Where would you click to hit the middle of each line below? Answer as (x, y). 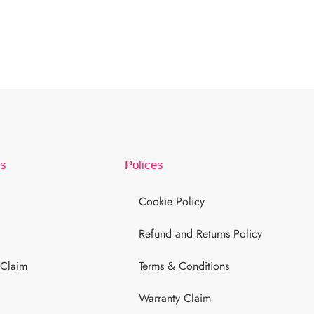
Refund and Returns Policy (201, 233)
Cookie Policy (172, 201)
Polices (144, 165)
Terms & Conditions (184, 266)
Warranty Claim (175, 298)
